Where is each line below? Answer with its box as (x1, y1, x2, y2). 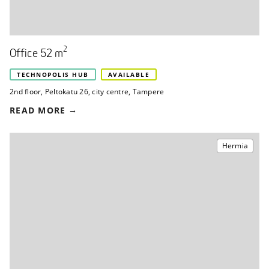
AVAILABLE (107, 70, 150, 79)
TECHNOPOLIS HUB (17, 70, 89, 79)
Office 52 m (10, 48, 63, 59)
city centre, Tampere (92, 86, 165, 97)
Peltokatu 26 (44, 86, 88, 97)
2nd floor (10, 86, 41, 97)
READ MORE (10, 104, 66, 116)
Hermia (222, 140, 248, 151)
